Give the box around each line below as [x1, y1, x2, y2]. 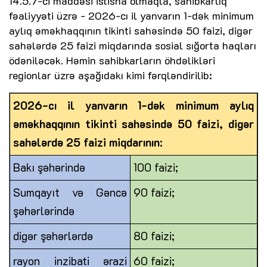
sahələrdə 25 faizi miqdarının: [13, 135, 163, 150]
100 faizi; [133, 160, 178, 175]
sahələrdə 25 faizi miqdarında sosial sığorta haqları [9, 38, 256, 53]
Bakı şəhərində [13, 160, 85, 175]
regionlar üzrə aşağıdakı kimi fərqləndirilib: [9, 68, 212, 83]
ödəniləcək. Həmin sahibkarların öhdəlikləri [9, 53, 215, 68]
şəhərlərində [13, 203, 74, 219]
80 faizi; [133, 228, 175, 244]
